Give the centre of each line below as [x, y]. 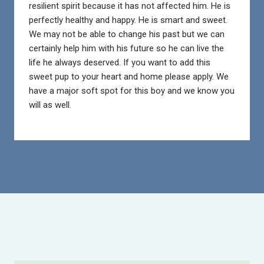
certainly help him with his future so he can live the [126, 49]
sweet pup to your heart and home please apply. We [128, 77]
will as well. [51, 105]
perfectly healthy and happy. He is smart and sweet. [128, 20]
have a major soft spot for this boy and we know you [131, 91]
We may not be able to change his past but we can [126, 34]
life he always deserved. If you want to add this [119, 63]
